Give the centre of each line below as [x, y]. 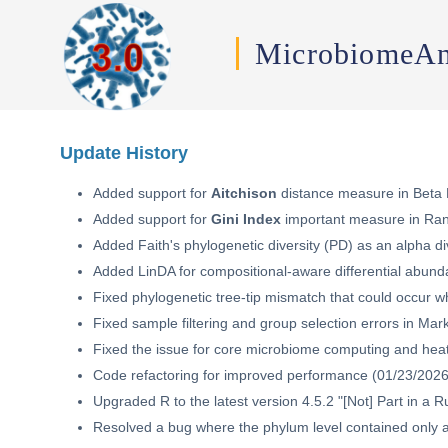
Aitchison [244, 193]
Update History [124, 153]
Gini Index [246, 219]
